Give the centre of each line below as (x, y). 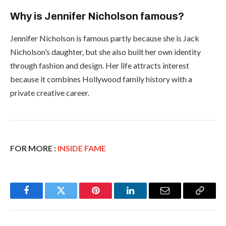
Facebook (43, 198)
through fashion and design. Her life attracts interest (100, 65)
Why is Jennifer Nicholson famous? (97, 16)
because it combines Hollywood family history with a (101, 79)
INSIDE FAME (82, 148)
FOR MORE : (34, 148)
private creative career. (50, 92)
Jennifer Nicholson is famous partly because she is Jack (105, 38)
